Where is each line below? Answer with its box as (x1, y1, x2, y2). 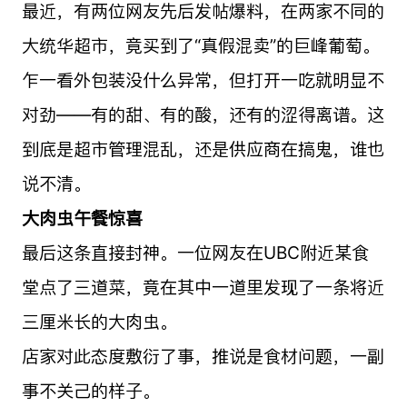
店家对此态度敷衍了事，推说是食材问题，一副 (21, 344, 384, 367)
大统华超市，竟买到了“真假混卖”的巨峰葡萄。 (21, 34, 380, 56)
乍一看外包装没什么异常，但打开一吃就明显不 (21, 68, 384, 91)
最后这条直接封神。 (21, 241, 177, 263)
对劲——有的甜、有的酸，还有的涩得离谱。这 (21, 103, 384, 125)
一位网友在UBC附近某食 (176, 241, 369, 263)
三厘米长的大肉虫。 (21, 310, 177, 333)
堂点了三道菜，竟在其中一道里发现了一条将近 (21, 275, 384, 298)
